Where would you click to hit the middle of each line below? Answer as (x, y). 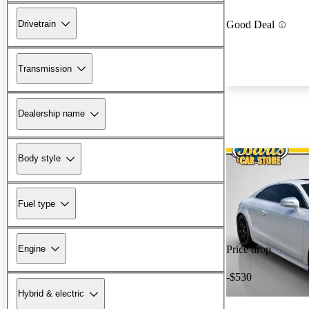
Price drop (249, 250)
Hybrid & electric (51, 294)
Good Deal (250, 25)
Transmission (45, 68)
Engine (32, 248)
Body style (39, 159)
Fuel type (37, 203)
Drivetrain (37, 23)
